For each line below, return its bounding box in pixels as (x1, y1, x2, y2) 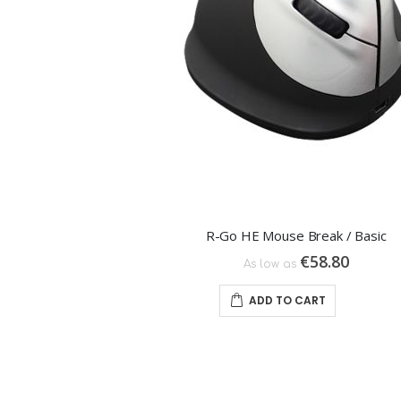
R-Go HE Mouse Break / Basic (205, 226, 387, 244)
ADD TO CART (249, 292, 327, 308)
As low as (243, 257, 296, 270)
